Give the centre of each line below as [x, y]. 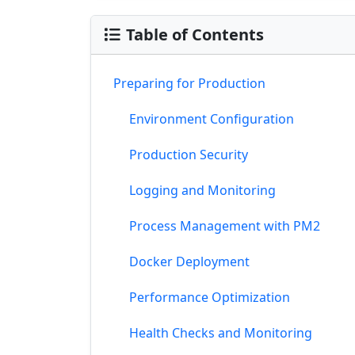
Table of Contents [195, 34]
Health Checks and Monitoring [221, 333]
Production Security [189, 155]
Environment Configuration [212, 119]
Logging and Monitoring [202, 190]
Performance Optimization [210, 297]
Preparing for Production [189, 83]
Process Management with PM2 [225, 226]
